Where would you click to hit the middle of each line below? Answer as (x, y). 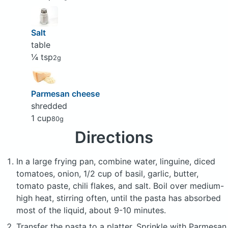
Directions (114, 137)
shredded (49, 106)
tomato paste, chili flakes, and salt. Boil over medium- (120, 186)
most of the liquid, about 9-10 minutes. (91, 210)
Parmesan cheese (65, 93)
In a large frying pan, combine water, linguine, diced (116, 161)
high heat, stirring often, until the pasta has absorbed (119, 198)
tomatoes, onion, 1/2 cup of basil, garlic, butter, (107, 173)
